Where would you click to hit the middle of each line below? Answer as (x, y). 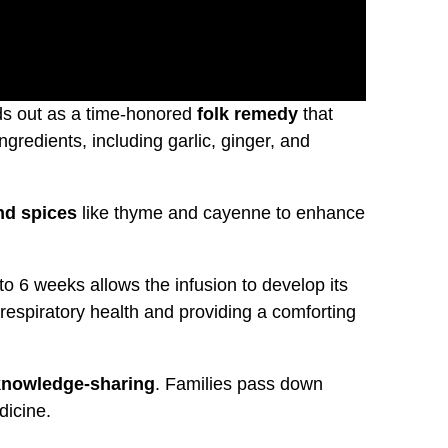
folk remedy (247, 113)
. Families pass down (239, 383)
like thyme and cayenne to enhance (221, 212)
